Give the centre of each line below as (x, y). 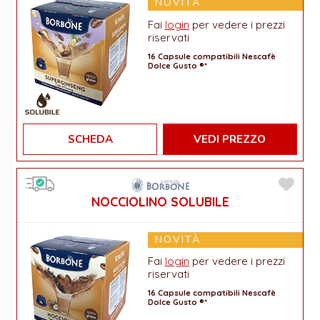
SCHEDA (90, 140)
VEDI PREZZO (230, 140)
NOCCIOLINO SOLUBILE (160, 201)
